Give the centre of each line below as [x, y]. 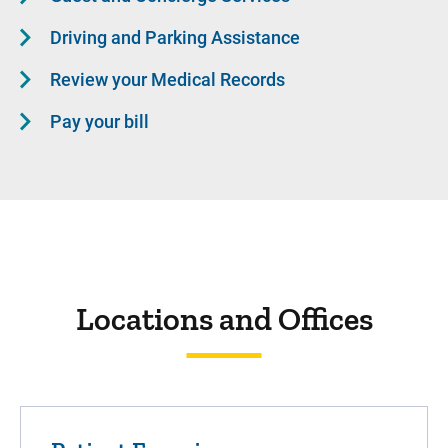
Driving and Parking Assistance [175, 37]
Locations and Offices [224, 318]
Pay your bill [99, 121]
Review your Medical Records [167, 79]
